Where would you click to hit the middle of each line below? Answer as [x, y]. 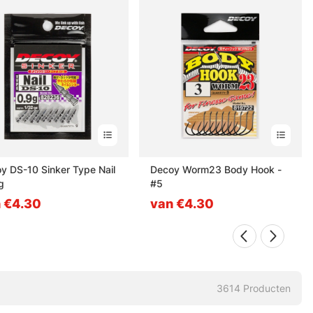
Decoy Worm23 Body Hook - [216, 169]
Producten [267, 288]
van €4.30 [182, 203]
